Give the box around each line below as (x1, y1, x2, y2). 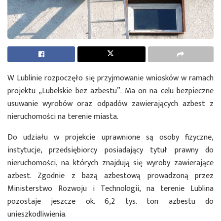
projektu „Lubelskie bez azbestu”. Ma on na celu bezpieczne (7, 84, 214, 98)
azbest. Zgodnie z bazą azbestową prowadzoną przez (7, 169, 214, 183)
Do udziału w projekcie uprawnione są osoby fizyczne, (7, 131, 214, 145)
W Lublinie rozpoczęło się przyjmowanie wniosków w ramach (7, 72, 214, 85)
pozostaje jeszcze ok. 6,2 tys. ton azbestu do (7, 195, 214, 209)
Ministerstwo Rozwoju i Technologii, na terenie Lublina (7, 182, 214, 196)
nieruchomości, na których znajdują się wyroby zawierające (7, 156, 214, 170)
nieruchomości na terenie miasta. (7, 110, 118, 124)
